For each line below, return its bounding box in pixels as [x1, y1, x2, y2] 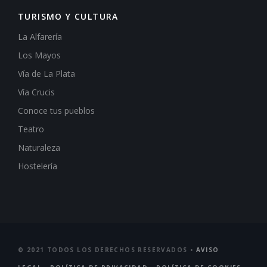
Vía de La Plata [18, 68, 75, 80]
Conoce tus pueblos [18, 105, 95, 117]
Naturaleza [18, 142, 60, 154]
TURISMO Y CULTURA [18, 11, 119, 23]
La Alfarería [18, 31, 62, 43]
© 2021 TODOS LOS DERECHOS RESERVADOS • [18, 246, 196, 254]
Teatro [18, 123, 44, 135]
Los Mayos [18, 49, 61, 61]
